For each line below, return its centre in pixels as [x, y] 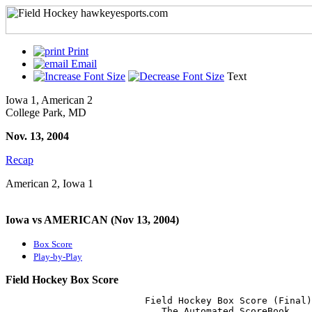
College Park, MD [46, 112]
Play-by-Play [58, 257]
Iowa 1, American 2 [49, 100]
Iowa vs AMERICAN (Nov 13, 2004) [92, 220]
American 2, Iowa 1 [49, 184]
